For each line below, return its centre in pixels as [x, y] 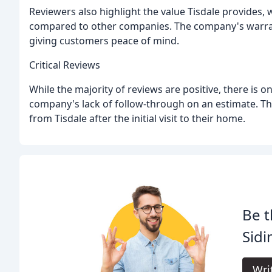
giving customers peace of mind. [104, 40]
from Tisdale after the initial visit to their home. [137, 118]
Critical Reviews [65, 65]
